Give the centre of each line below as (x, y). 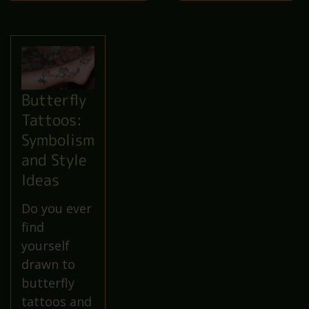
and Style (54, 160)
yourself (46, 246)
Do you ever (57, 209)
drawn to (48, 265)
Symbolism (58, 140)
